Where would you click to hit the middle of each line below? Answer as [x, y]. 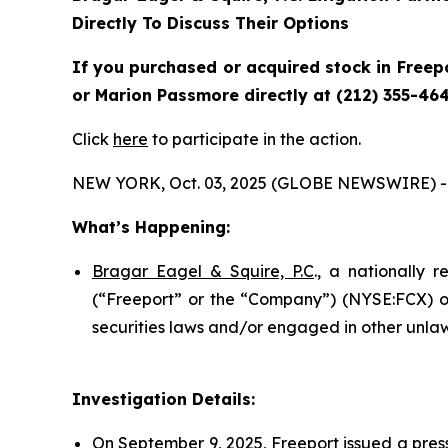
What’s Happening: [151, 226]
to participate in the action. [254, 138]
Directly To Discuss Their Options [210, 22]
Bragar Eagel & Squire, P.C [203, 270]
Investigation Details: [163, 398]
